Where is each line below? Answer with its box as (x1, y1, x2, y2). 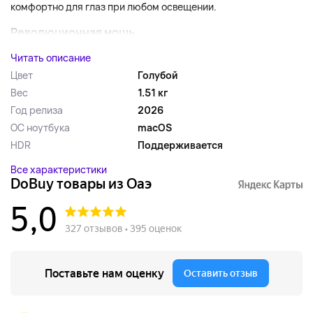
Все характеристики (10, 163, 107, 176)
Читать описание (10, 51, 91, 64)
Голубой (138, 68, 178, 82)
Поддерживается (138, 138, 223, 152)
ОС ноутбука (10, 121, 70, 134)
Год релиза (10, 103, 63, 117)
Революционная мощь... (10, 24, 145, 40)
